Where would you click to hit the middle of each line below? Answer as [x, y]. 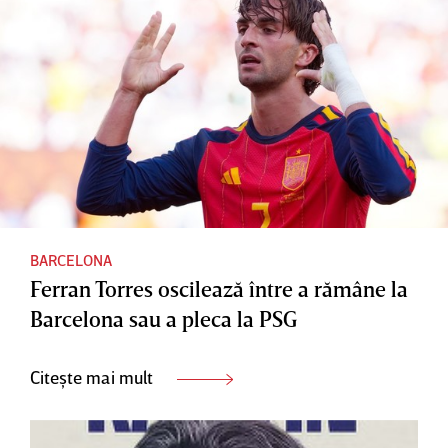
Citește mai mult [93, 377]
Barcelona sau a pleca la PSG [163, 319]
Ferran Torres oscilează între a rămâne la [219, 289]
